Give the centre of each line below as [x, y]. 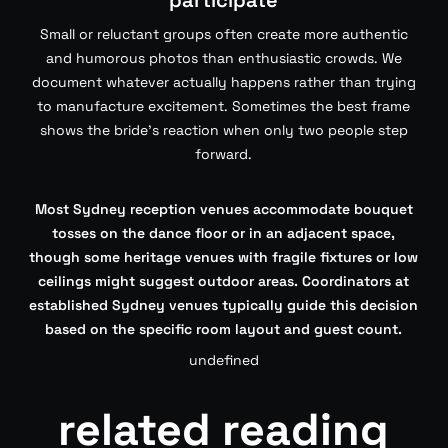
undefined [223, 360]
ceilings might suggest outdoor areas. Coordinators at [224, 281]
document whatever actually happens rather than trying [223, 82]
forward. [224, 154]
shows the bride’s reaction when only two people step [223, 130]
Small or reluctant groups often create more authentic [223, 34]
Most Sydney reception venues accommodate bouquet [223, 209]
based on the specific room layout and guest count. [224, 329]
